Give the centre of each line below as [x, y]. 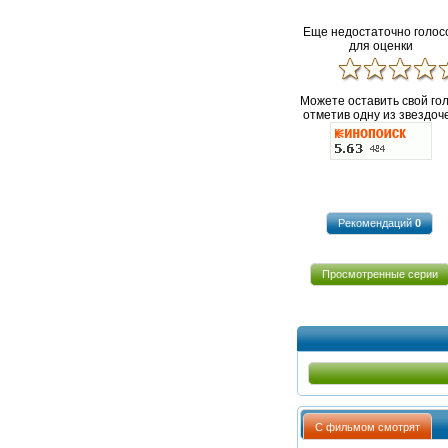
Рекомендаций [377, 223]
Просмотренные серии [379, 274]
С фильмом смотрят [368, 426]
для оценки [380, 45]
